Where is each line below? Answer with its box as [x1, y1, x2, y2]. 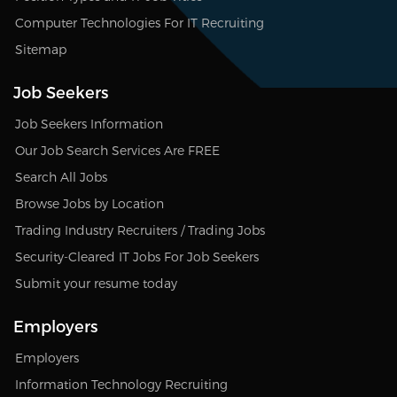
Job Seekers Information [15, 116, 163, 131]
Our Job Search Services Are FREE [15, 143, 220, 158]
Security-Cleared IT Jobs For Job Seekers [15, 249, 259, 264]
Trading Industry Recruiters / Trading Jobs [15, 222, 265, 237]
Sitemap [15, 42, 66, 57]
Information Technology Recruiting [15, 377, 228, 392]
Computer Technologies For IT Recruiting [15, 15, 264, 30]
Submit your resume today [15, 276, 177, 291]
